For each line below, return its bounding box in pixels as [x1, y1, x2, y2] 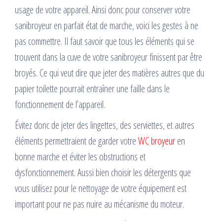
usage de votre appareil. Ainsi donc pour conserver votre [15, 3, 190, 17]
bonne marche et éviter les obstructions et [15, 150, 146, 164]
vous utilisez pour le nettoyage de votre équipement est [15, 182, 186, 195]
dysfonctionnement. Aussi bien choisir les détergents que [15, 166, 191, 180]
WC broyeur [138, 134, 175, 148]
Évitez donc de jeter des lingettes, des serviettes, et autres [15, 118, 194, 132]
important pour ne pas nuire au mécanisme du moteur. [15, 197, 184, 211]
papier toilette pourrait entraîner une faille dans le [15, 82, 170, 96]
